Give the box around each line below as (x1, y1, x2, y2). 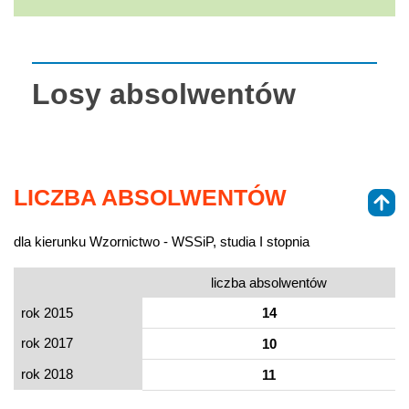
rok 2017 (21, 334, 73, 351)
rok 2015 (21, 304, 73, 320)
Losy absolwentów (32, 77, 296, 110)
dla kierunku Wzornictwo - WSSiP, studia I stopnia (14, 233, 309, 249)
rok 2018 (21, 365, 73, 382)
